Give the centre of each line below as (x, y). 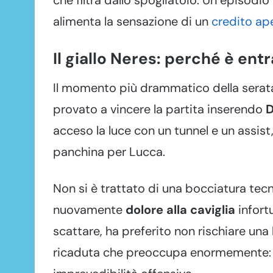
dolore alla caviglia (180, 209)
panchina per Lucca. (109, 151)
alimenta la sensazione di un (132, 21)
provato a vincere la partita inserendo (159, 109)
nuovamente (89, 209)
